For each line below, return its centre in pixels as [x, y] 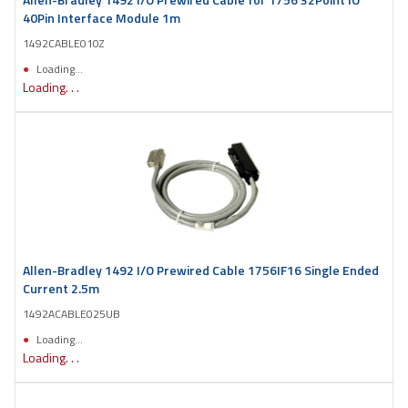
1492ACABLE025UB [71, 313]
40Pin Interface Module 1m [102, 17]
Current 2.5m [61, 288]
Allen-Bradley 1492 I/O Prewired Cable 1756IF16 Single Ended [201, 270]
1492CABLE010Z [63, 43]
